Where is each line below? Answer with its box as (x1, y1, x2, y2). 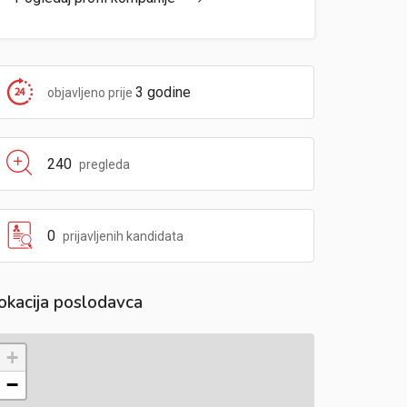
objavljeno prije (47, 84, 135, 100)
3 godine (135, 83, 191, 101)
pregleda (76, 156, 130, 172)
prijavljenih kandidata (60, 228, 184, 243)
